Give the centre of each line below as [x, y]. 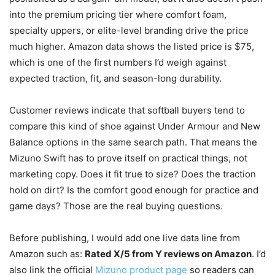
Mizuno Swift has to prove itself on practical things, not [128, 158]
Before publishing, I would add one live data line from [125, 238]
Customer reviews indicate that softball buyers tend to [127, 110]
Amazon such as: [47, 254]
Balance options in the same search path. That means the [133, 142]
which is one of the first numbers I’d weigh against [118, 62]
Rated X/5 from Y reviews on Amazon [168, 254]
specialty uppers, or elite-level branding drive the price [129, 30]
